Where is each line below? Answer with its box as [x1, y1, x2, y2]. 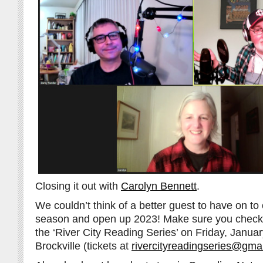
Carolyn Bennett [121, 180, 197, 192]
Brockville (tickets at [35, 240, 131, 252]
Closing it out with [35, 180, 121, 192]
